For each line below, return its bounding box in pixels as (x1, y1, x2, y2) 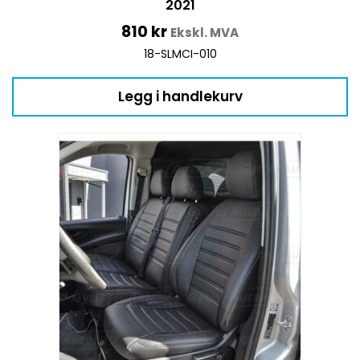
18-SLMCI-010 (143, 45, 217, 62)
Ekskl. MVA (170, 23, 239, 41)
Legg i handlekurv (117, 86, 243, 106)
